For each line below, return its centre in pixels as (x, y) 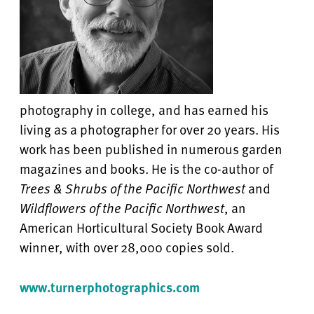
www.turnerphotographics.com (110, 287)
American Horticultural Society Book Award (141, 227)
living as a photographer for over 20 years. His (150, 129)
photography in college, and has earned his (144, 110)
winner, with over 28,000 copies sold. (128, 247)
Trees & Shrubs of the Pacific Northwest (134, 188)
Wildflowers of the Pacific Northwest (122, 208)
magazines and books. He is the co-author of (146, 169)
